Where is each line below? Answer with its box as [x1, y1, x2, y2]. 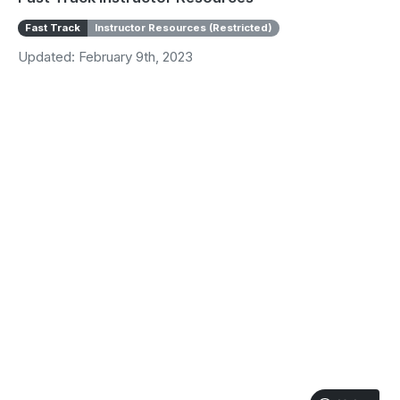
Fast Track [25, 21, 80, 34]
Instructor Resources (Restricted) [95, 21, 272, 34]
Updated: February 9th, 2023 [18, 48, 193, 65]
